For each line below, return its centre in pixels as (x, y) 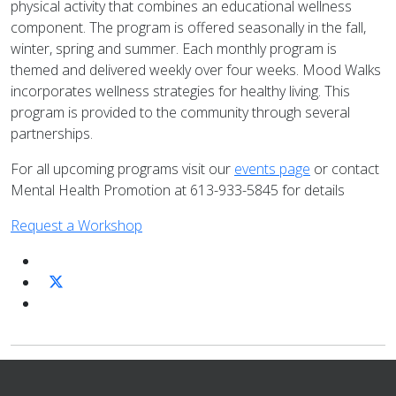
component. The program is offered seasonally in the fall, (188, 27)
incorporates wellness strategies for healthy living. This (180, 91)
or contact (345, 169)
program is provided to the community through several (180, 112)
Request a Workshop (76, 225)
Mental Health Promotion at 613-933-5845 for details (178, 190)
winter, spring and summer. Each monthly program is (174, 49)
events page (272, 169)
